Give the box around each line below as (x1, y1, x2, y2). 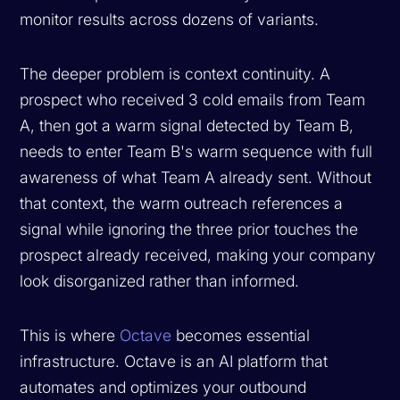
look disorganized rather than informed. (20, 271, 300, 290)
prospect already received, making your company (20, 245, 377, 264)
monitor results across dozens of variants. (20, 9, 320, 29)
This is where (20, 325, 121, 345)
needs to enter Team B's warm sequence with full (20, 141, 373, 161)
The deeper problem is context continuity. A (20, 63, 331, 83)
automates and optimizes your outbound (20, 377, 307, 396)
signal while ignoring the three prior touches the (20, 219, 359, 238)
